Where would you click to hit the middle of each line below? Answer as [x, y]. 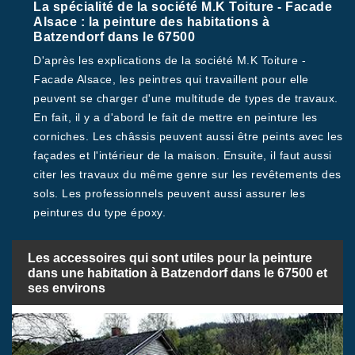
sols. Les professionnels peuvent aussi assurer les [169, 193]
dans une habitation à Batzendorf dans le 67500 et [177, 273]
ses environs [67, 288]
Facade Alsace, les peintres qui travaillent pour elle [171, 79]
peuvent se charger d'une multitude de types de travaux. [186, 98]
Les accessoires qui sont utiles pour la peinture [170, 258]
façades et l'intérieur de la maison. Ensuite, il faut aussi [183, 155]
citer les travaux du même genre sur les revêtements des [187, 174]
